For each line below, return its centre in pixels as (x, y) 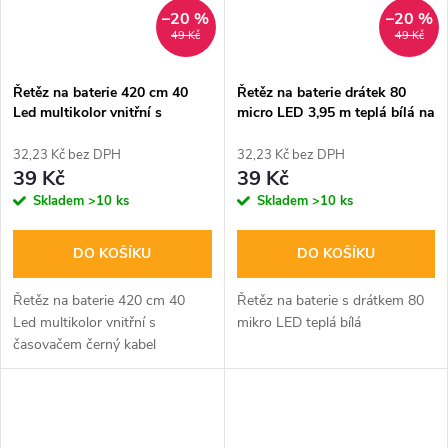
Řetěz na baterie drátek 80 (321, 93)
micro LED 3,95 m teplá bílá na (335, 113)
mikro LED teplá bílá (298, 323)
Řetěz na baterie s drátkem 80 (330, 301)
